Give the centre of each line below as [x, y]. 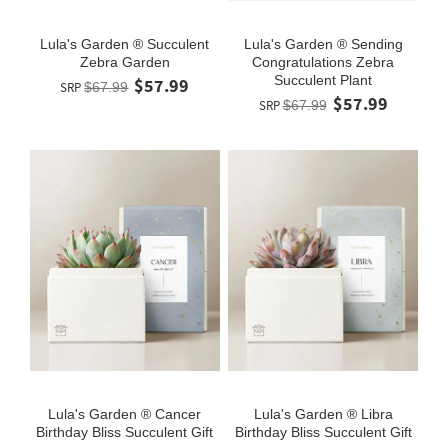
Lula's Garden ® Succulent [125, 44]
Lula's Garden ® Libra [323, 414]
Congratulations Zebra [323, 62]
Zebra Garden [124, 62]
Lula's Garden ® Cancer [125, 414]
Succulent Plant [323, 80]
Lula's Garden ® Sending [323, 44]
